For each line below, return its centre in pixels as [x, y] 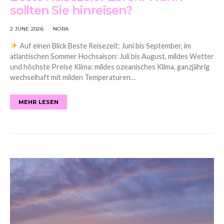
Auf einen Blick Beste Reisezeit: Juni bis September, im [105, 45]
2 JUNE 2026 [27, 28]
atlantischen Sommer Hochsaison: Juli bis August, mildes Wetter [112, 56]
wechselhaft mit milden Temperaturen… [73, 77]
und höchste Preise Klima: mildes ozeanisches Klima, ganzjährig [110, 66]
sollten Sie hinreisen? [71, 10]
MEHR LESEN [39, 102]
